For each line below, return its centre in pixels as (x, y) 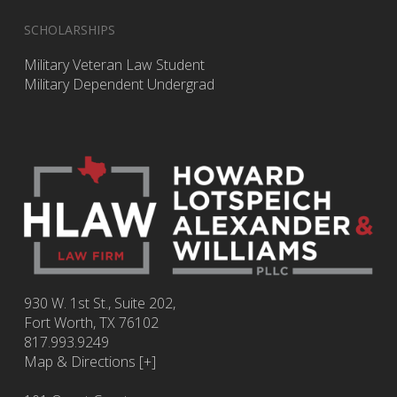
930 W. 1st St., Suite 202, (99, 303)
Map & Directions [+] (90, 362)
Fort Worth (58, 323)
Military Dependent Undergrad (119, 85)
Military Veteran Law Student (114, 65)
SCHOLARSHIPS (69, 30)
